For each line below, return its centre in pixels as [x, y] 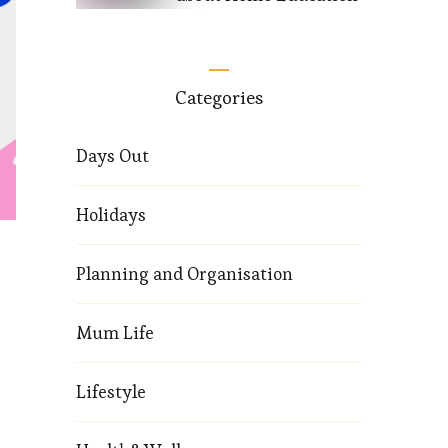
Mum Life [115, 333]
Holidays [111, 215]
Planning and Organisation [184, 274]
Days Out [112, 156]
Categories [218, 98]
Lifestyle [111, 392]
